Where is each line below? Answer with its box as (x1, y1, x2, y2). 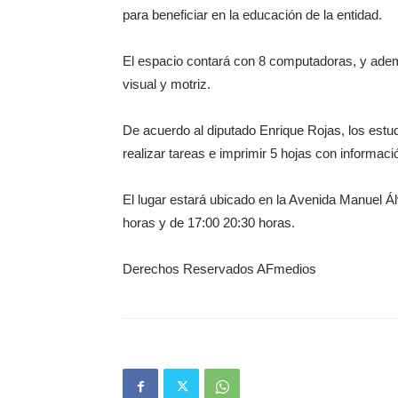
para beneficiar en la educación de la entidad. (123, 7, 382, 22)
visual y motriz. (123, 76, 211, 92)
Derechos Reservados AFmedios (123, 261, 316, 276)
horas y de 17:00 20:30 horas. (123, 215, 295, 230)
